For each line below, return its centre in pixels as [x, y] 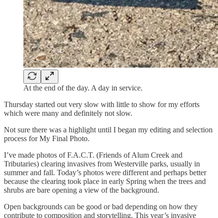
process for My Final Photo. [47, 138]
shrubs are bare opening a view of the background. [82, 190]
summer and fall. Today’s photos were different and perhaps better [105, 172]
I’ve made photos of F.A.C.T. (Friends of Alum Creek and [93, 155]
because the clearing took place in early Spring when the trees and [105, 181]
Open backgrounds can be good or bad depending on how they [101, 206]
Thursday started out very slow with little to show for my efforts [102, 104]
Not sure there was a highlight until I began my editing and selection [108, 129]
